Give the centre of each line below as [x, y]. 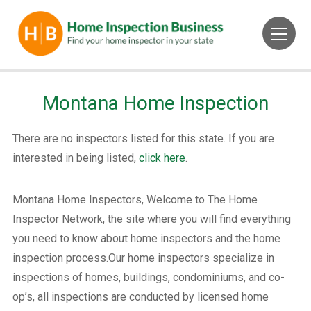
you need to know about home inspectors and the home [146, 238]
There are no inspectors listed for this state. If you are [143, 138]
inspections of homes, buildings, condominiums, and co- [148, 277]
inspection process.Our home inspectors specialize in [143, 258]
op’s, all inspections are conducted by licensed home [140, 296]
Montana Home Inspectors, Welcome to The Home [135, 199]
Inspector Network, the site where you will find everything [151, 219]
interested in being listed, [75, 158]
